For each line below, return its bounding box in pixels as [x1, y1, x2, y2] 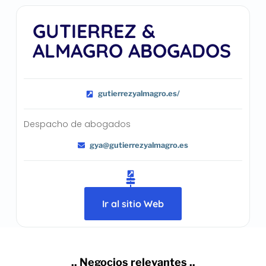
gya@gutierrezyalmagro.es [90, 140, 189, 150]
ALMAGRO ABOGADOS [32, 39, 231, 63]
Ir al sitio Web [102, 197, 164, 210]
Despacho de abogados [23, 118, 131, 131]
